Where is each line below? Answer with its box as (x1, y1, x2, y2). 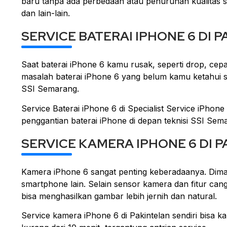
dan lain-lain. (21, 8, 70, 19)
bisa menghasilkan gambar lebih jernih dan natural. (21, 191, 217, 201)
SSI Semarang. (21, 84, 79, 94)
